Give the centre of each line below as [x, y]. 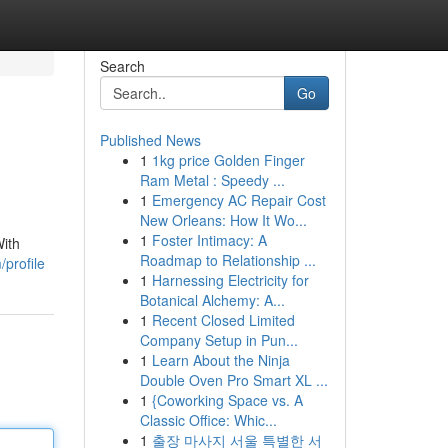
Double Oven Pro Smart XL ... [233, 380]
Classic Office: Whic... [208, 420]
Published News [150, 140]
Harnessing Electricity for [230, 280]
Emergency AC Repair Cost [238, 200]
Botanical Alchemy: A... [212, 300]
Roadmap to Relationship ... [227, 260]
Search [122, 66]
